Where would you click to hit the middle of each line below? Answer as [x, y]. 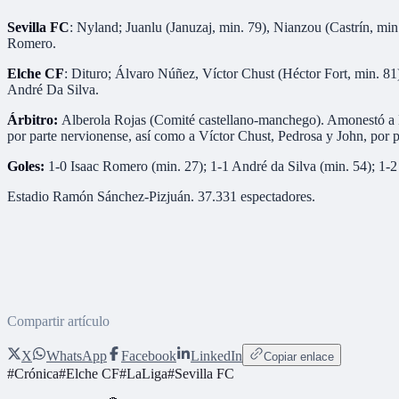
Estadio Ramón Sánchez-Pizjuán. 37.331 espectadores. [161, 197]
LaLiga [147, 374]
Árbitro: [34, 120]
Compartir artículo [58, 322]
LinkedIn [216, 356]
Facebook [149, 356]
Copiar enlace [299, 357]
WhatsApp [77, 356]
